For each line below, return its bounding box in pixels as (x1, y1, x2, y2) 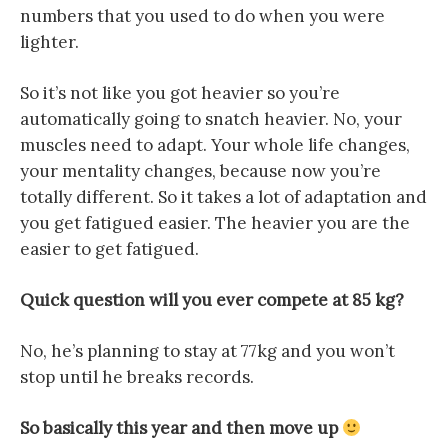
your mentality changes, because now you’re (20, 160, 381, 182)
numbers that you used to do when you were (20, 5, 385, 27)
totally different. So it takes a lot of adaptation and (20, 186, 427, 208)
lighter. (20, 31, 79, 53)
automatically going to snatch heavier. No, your (20, 108, 402, 130)
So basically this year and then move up (20, 417, 342, 439)
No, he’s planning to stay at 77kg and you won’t (20, 340, 395, 362)
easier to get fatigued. (20, 238, 199, 260)
